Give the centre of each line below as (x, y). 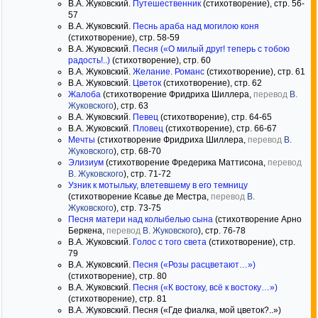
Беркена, (87, 231)
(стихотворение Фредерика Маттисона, (186, 163)
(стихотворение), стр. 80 (117, 276)
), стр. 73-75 (137, 208)
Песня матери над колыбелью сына (141, 219)
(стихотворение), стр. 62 (212, 83)
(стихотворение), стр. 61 (255, 72)
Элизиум (86, 163)
